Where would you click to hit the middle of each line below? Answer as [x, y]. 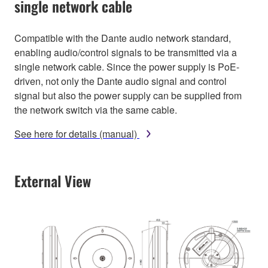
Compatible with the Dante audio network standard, [123, 38]
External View [53, 180]
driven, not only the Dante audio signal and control [121, 81]
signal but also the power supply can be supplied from [128, 95]
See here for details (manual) [76, 133]
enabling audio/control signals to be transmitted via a [126, 52]
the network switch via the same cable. [96, 109]
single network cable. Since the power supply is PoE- [127, 66]
